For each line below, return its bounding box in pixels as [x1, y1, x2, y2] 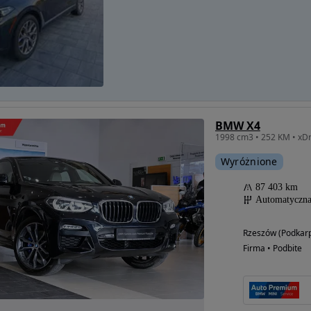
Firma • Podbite [242, 242, 302, 254]
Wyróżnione [220, 155, 278, 168]
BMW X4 [215, 118, 260, 133]
